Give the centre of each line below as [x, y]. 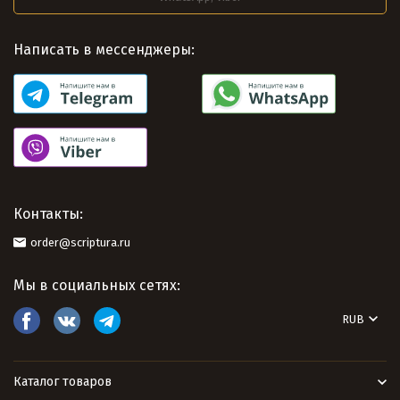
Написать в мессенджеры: [104, 50]
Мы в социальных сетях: [97, 285]
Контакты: [48, 214]
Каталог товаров [62, 382]
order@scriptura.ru [80, 242]
